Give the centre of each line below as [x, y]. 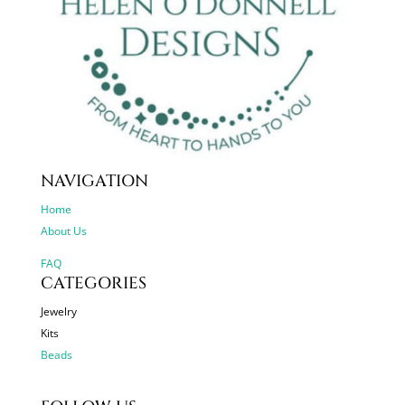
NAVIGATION [94, 182]
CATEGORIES [93, 284]
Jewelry [58, 312]
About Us [63, 231]
